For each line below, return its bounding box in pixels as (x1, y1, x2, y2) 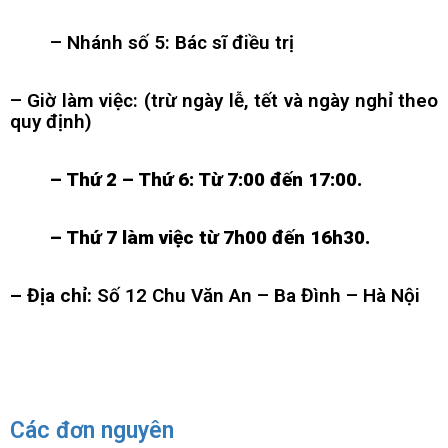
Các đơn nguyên (10, 416, 174, 444)
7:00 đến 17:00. (227, 167, 367, 191)
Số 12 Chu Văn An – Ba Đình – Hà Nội (92, 283, 420, 307)
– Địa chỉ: (10, 283, 92, 307)
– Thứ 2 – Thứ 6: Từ (50, 167, 227, 191)
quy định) (10, 109, 92, 133)
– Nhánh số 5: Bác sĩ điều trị (50, 30, 294, 54)
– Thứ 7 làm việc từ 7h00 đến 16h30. (50, 225, 370, 249)
